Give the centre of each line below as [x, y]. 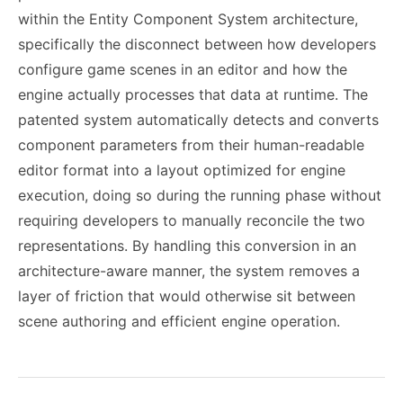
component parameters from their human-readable [191, 145]
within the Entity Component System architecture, [188, 19]
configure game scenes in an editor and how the [183, 69]
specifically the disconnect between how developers [197, 44]
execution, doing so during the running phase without [200, 195]
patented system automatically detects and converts [198, 120]
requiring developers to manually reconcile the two [192, 220]
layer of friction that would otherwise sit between [187, 296]
